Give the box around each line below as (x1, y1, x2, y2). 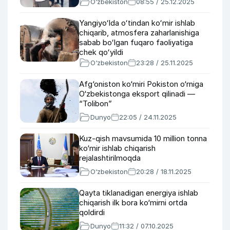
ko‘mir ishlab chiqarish (79, 143, 156, 153)
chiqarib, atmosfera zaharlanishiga (79, 28, 199, 37)
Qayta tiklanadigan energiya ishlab (79, 188, 198, 198)
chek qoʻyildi (79, 47, 123, 57)
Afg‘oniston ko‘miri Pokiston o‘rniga (79, 79, 203, 89)
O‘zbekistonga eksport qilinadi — (79, 89, 195, 99)
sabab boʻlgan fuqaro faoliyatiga (79, 37, 193, 47)
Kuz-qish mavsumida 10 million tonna (79, 133, 207, 143)
